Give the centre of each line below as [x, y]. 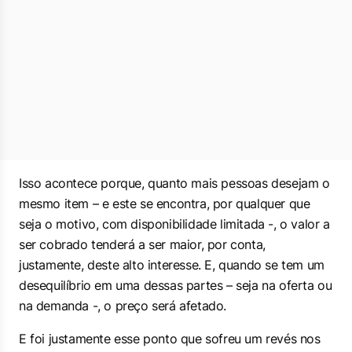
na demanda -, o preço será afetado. [123, 306]
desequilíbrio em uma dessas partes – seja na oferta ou [176, 285]
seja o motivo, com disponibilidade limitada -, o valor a [174, 224]
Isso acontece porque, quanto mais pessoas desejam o [174, 183]
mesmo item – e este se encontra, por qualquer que [165, 203]
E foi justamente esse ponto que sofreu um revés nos [170, 339]
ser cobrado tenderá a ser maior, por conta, [142, 244]
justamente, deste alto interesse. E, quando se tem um [172, 265]
